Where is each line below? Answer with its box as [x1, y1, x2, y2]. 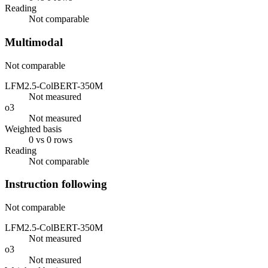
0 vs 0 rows [29, 134, 72, 145]
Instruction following [5, 178, 107, 191]
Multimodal [5, 35, 63, 48]
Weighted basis [5, 123, 62, 134]
